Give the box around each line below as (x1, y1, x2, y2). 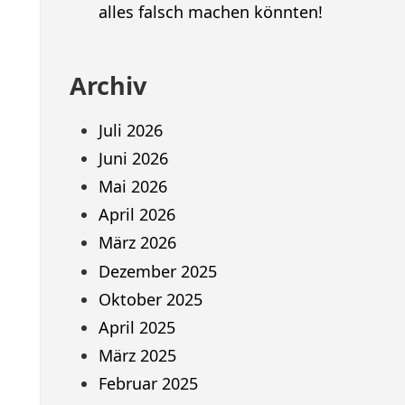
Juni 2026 (98, 146, 168, 169)
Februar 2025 (98, 372, 198, 395)
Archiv (69, 69, 146, 103)
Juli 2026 (98, 118, 163, 141)
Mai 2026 (98, 174, 167, 197)
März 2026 (98, 231, 176, 254)
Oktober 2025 (98, 287, 202, 310)
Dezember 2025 (98, 259, 217, 282)
